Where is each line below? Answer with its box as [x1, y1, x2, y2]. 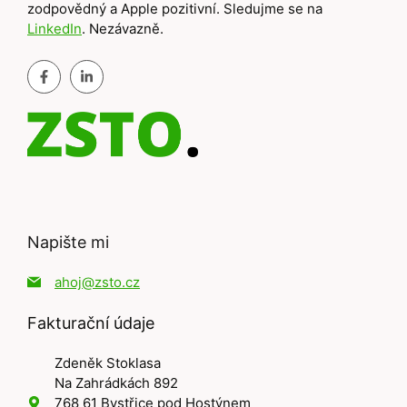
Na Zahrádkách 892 [55, 373, 178, 392]
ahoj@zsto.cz [55, 273, 140, 291]
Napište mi [27, 232, 109, 252]
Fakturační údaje [27, 313, 154, 333]
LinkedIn [27, 20, 82, 38]
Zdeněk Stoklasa [55, 353, 161, 372]
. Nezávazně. [82, 20, 164, 38]
